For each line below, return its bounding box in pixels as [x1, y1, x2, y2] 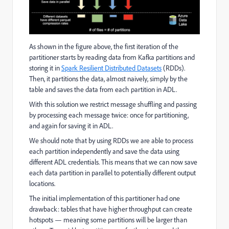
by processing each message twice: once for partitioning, [29, 110, 189, 120]
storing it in [29, 63, 61, 73]
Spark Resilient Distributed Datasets [61, 63, 162, 73]
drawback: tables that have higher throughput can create [29, 204, 192, 214]
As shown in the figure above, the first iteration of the [29, 42, 178, 52]
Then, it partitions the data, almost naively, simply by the [29, 74, 188, 84]
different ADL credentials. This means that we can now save [29, 157, 197, 167]
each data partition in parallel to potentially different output [29, 168, 196, 178]
